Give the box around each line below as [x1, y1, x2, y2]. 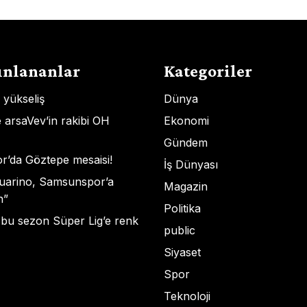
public [164, 223, 195, 237]
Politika [164, 201, 201, 215]
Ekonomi [164, 114, 209, 127]
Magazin [164, 180, 208, 193]
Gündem [164, 136, 208, 149]
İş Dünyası [164, 158, 218, 171]
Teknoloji [164, 289, 210, 303]
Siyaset [164, 245, 201, 259]
